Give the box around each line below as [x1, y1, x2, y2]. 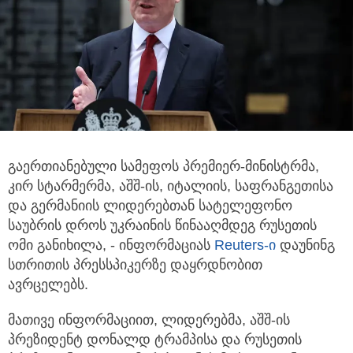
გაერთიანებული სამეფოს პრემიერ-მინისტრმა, [8, 158, 319, 175]
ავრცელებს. [8, 277, 88, 293]
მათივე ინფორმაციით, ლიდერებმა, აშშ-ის [8, 312, 290, 329]
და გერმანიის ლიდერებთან [8, 198, 199, 214]
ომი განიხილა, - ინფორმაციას [8, 237, 210, 254]
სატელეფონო [199, 198, 292, 214]
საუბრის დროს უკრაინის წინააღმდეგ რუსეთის [8, 217, 317, 234]
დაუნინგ [276, 237, 335, 254]
